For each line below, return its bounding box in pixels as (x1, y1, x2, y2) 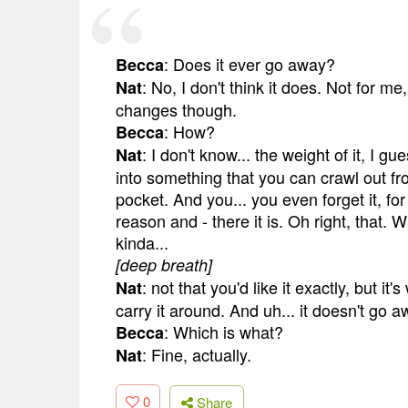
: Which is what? (164, 320, 283, 343)
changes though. (116, 97, 237, 121)
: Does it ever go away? (164, 52, 335, 76)
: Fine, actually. (142, 342, 251, 366)
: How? (164, 119, 215, 143)
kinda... (116, 230, 168, 254)
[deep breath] (116, 253, 212, 276)
